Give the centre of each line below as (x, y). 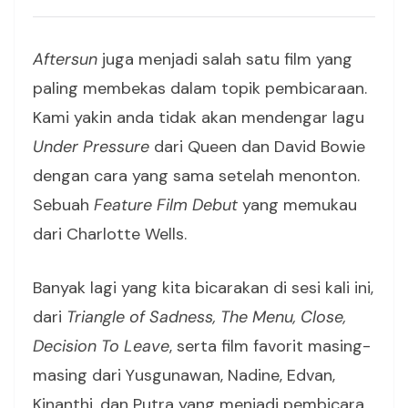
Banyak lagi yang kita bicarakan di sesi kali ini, (203, 288)
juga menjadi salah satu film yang (225, 59)
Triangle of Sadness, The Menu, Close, (206, 317)
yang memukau (297, 205)
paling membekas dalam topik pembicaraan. (200, 88)
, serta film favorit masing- (270, 346)
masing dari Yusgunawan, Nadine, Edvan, (184, 375)
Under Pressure (91, 147)
